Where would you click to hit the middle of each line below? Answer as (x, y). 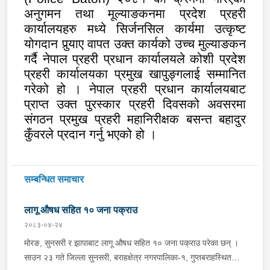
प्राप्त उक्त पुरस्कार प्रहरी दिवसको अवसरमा (135, 104)
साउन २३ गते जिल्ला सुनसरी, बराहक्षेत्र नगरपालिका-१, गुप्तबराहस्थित (128, 257)
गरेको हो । (57, 89)
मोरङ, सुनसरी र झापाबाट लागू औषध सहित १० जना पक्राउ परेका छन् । (131, 243)
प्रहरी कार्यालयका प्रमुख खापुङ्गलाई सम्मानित (135, 74)
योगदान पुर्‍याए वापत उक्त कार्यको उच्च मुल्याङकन (135, 44)
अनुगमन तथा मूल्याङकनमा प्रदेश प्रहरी (135, 14)
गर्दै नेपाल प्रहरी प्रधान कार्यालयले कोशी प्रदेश (135, 59)
